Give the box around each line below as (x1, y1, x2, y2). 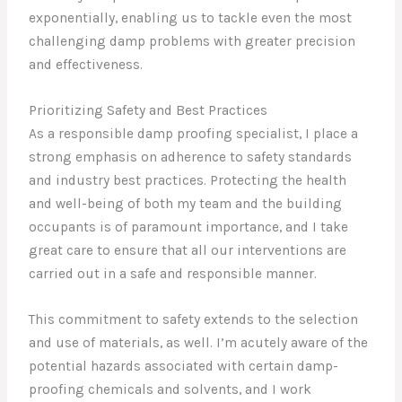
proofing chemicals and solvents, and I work (29, 380, 312, 398)
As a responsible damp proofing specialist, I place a (29, 126, 359, 143)
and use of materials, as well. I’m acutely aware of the (29, 334, 369, 351)
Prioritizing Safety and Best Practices (29, 102, 268, 119)
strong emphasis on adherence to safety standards (29, 149, 353, 166)
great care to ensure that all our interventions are (29, 242, 347, 259)
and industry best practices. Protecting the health (29, 172, 347, 189)
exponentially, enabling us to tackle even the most (29, 10, 353, 27)
